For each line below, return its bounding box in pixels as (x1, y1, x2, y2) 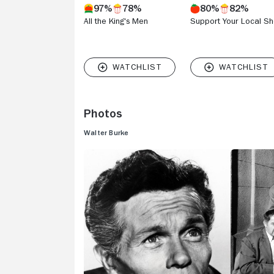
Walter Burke (84, 128, 129, 136)
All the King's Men (84, 16, 148, 25)
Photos (84, 106, 122, 119)
